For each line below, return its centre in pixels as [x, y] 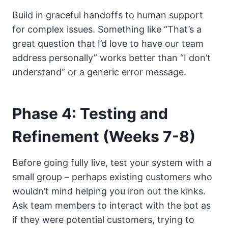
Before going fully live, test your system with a [112, 162]
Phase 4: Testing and [90, 113]
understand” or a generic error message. [99, 72]
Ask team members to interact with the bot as [111, 205]
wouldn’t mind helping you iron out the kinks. [109, 191]
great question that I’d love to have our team [108, 43]
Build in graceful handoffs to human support [108, 15]
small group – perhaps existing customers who [112, 177]
